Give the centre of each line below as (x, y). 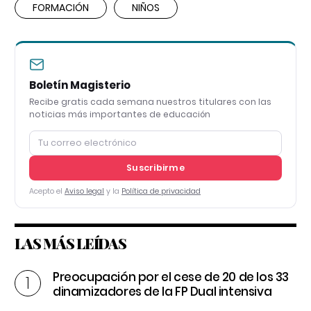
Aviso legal (84, 191)
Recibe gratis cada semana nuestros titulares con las (150, 101)
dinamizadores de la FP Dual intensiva (162, 291)
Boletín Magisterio (80, 85)
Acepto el (47, 191)
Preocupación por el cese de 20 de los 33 (171, 277)
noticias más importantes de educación (120, 114)
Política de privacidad (161, 191)
